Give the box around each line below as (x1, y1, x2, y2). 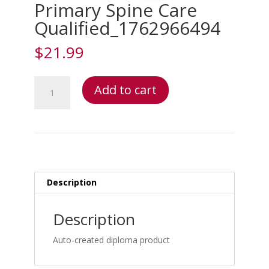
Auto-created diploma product (52, 234, 170, 246)
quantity (33, 132, 65, 144)
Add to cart (94, 82, 157, 98)
